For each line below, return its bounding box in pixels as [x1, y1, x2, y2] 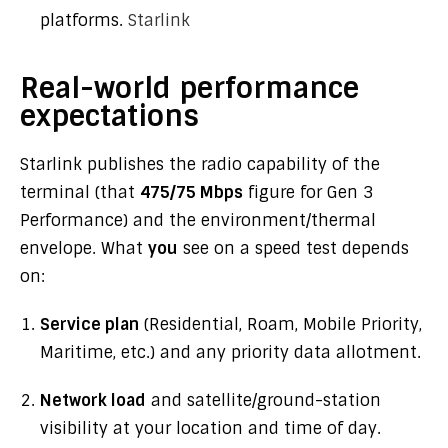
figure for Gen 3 [243, 182, 373, 203]
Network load [40, 390, 146, 411]
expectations [20, 98, 199, 135]
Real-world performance [20, 70, 359, 107]
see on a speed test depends [178, 238, 409, 259]
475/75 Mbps [140, 182, 243, 203]
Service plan [40, 314, 139, 335]
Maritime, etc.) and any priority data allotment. [40, 342, 421, 363]
